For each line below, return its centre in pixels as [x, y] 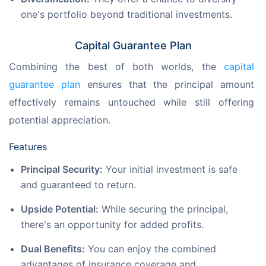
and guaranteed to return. [78, 185]
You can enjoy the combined [151, 249]
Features [28, 147]
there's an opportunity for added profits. [112, 225]
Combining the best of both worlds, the [116, 67]
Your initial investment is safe [170, 170]
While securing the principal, [163, 209]
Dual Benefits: [53, 249]
